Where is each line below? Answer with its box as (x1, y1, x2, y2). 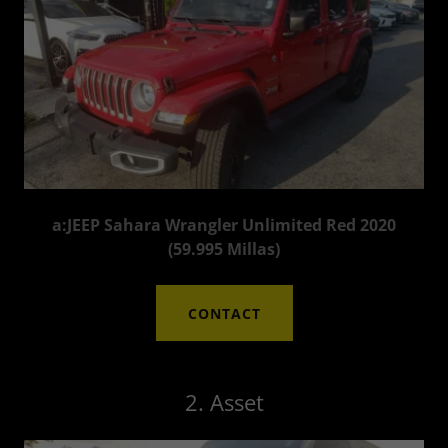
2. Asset (184, 387, 264, 418)
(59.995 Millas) (168, 238, 280, 261)
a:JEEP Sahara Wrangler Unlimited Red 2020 (52, 214, 396, 237)
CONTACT (187, 303, 261, 323)
